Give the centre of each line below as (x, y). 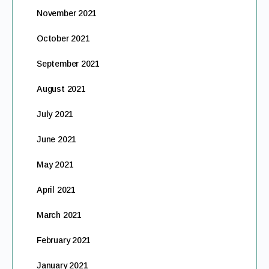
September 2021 (68, 64)
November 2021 (67, 13)
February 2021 (64, 240)
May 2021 (55, 165)
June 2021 (57, 139)
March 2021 (59, 215)
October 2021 (63, 38)
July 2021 (55, 114)
